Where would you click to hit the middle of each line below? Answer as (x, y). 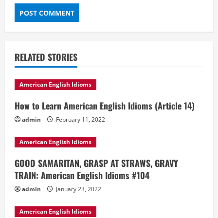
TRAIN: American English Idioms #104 (82, 175)
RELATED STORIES (46, 57)
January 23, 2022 (78, 189)
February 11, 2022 (80, 119)
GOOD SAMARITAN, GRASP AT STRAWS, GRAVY (96, 163)
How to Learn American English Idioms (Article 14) (105, 106)
